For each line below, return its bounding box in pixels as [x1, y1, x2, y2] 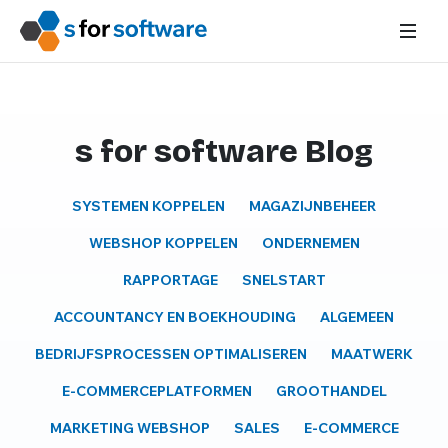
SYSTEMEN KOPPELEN [72, 197, 225, 215]
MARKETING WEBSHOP [49, 419, 210, 437]
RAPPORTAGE [122, 271, 218, 289]
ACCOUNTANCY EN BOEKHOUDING [54, 308, 296, 326]
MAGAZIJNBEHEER [249, 197, 376, 215]
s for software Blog [75, 132, 373, 171]
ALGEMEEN [320, 308, 394, 326]
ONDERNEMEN [261, 234, 360, 252]
